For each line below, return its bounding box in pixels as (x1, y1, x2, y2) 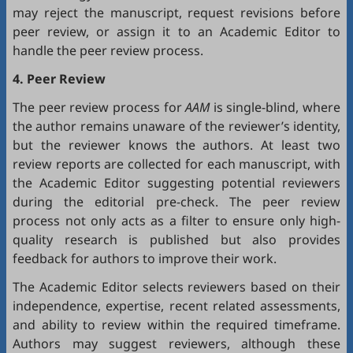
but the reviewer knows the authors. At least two (13, 136, 340, 154)
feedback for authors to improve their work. (13, 249, 277, 267)
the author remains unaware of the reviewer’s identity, (13, 117, 340, 135)
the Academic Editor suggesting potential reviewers (13, 173, 340, 191)
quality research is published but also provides (13, 230, 340, 248)
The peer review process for (13, 98, 186, 116)
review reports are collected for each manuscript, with (13, 154, 340, 173)
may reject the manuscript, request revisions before (13, 3, 340, 21)
